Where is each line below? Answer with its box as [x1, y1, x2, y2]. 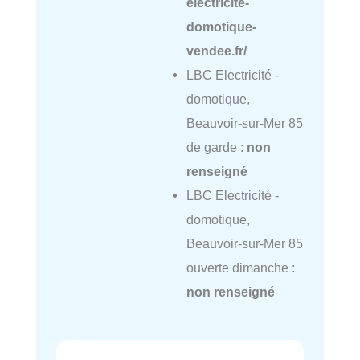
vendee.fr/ [186, 43, 247, 59]
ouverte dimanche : [186, 260, 295, 276]
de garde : [186, 140, 247, 155]
